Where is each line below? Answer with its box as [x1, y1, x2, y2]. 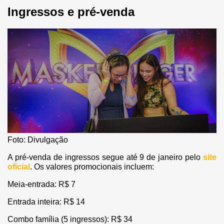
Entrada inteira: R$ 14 [7, 197, 85, 206]
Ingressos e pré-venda [7, 4, 134, 18]
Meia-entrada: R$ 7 [7, 180, 75, 189]
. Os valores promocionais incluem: [30, 162, 154, 171]
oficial [7, 162, 30, 171]
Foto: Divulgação [7, 135, 68, 144]
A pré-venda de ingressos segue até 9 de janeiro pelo [7, 153, 203, 162]
